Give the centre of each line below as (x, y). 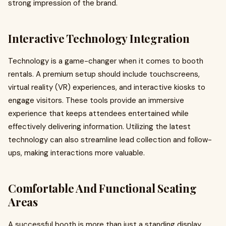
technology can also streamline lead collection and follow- (110, 140)
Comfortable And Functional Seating (102, 188)
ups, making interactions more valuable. (76, 153)
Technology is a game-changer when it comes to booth (106, 61)
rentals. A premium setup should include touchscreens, (104, 74)
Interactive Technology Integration (99, 38)
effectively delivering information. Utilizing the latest (99, 127)
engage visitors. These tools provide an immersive (96, 100)
